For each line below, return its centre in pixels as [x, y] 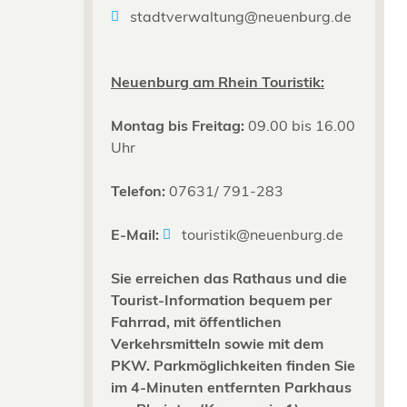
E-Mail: [137, 234]
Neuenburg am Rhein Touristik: [218, 81]
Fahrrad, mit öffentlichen [196, 321]
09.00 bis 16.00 [302, 125]
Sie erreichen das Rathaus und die [229, 278]
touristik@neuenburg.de [263, 234]
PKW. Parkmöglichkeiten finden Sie [233, 365]
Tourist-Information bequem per [221, 299]
